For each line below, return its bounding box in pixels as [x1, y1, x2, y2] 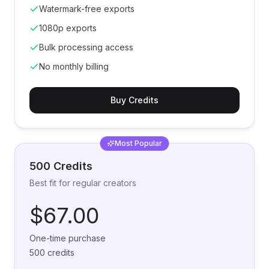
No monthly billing [39, 61, 109, 71]
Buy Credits [110, 95, 159, 105]
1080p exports [39, 23, 97, 33]
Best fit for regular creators [29, 178, 136, 188]
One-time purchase [29, 233, 106, 243]
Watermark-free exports [39, 4, 134, 14]
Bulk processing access [39, 42, 133, 52]
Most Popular [114, 139, 162, 148]
